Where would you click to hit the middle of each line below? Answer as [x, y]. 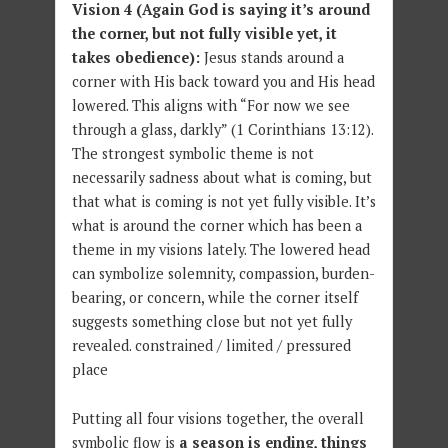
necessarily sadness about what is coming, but [221, 178]
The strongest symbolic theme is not [192, 154]
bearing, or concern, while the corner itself [214, 298]
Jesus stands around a [273, 58]
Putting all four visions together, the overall [217, 419]
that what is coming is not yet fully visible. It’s [223, 202]
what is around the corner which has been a [216, 226]
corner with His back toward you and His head [223, 82]
